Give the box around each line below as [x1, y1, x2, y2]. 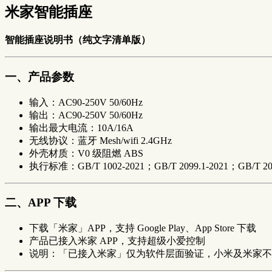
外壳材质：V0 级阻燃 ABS [29, 148, 143, 158]
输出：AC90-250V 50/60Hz [29, 109, 143, 120]
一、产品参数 [5, 70, 74, 83]
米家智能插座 [5, 4, 92, 21]
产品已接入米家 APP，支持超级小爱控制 [29, 236, 205, 246]
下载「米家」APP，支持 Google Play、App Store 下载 [29, 223, 256, 234]
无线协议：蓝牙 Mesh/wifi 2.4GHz [29, 135, 172, 146]
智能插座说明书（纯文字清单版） [5, 35, 151, 46]
